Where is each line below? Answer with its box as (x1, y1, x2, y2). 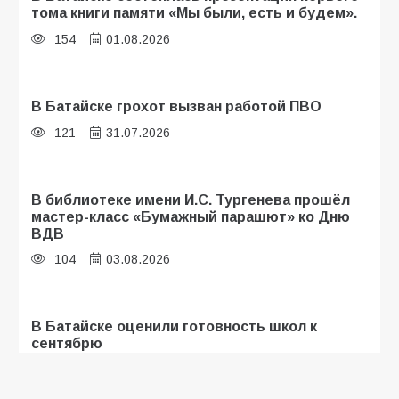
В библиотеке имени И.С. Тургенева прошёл (31, 191, 350, 208)
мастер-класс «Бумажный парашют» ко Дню (31, 208, 350, 224)
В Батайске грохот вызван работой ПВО (31, 97, 322, 114)
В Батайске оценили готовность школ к (31, 318, 317, 335)
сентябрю (31, 335, 102, 352)
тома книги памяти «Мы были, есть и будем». (31, 4, 357, 21)
